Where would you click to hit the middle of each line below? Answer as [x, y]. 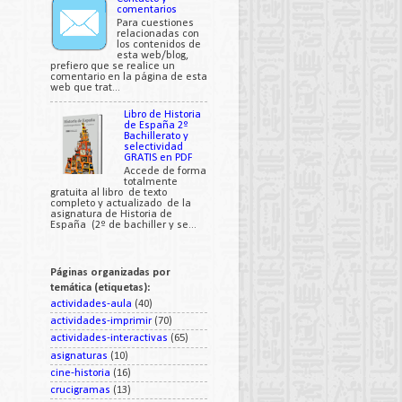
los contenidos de [159, 44]
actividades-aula [91, 304]
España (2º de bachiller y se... [123, 225]
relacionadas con [158, 34]
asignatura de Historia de [111, 214]
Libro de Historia [163, 115]
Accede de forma [166, 171]
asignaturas [79, 356]
